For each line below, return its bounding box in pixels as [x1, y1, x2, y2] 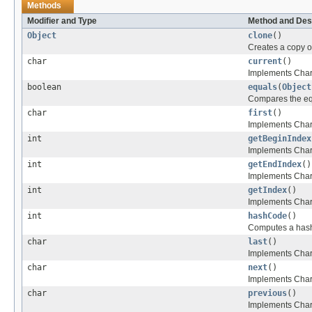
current [248, 56, 282, 67]
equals [248, 82, 277, 93]
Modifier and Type [27, 16, 97, 26]
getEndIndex [248, 159, 302, 170]
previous [248, 288, 287, 299]
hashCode [248, 211, 287, 221]
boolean [27, 82, 61, 93]
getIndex [248, 185, 287, 196]
